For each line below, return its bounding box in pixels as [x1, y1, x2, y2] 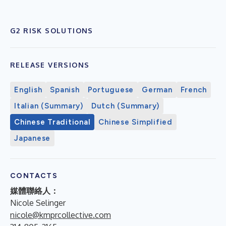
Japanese [14, 133, 50, 143]
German [142, 85, 173, 94]
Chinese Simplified [98, 117, 173, 127]
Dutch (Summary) [91, 101, 159, 110]
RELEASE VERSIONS [10, 60, 90, 69]
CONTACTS [10, 171, 58, 180]
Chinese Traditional [14, 117, 91, 127]
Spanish [50, 85, 80, 94]
